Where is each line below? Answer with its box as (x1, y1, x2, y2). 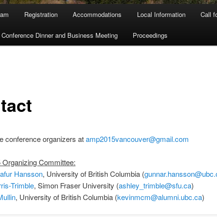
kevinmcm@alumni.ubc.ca (117, 192, 202, 202)
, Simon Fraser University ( (33, 180, 119, 191)
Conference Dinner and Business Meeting (1, 30, 118, 40)
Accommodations (73, 9, 122, 19)
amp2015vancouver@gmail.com (85, 133, 189, 144)
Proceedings (133, 30, 168, 40)
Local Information (137, 9, 186, 19)
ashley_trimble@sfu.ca (118, 180, 191, 191)
